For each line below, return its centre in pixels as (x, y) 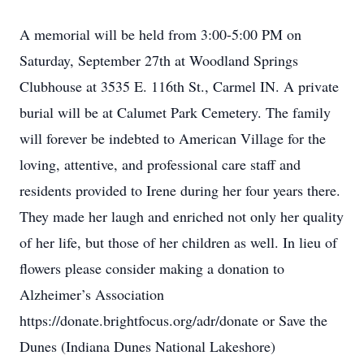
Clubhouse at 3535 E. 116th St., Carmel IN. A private (179, 86)
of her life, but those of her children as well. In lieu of (178, 242)
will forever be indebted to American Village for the (173, 138)
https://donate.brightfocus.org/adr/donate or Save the (173, 320)
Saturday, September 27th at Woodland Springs (159, 60)
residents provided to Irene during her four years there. (180, 190)
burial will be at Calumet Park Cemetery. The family (175, 112)
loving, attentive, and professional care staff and (160, 164)
